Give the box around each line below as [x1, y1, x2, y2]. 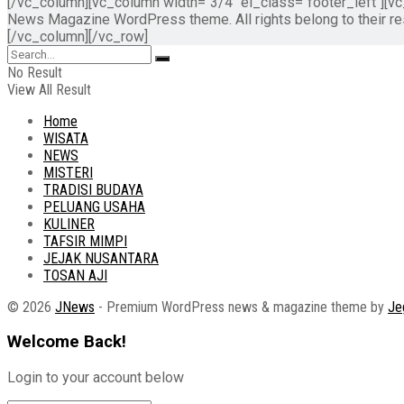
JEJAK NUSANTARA [43, 249, 159, 267]
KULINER [43, 215, 95, 233]
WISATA [43, 129, 88, 147]
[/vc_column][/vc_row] [7, 27, 148, 45]
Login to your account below [7, 369, 184, 387]
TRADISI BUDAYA [43, 180, 143, 198]
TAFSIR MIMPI [43, 232, 127, 250]
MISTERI [43, 163, 93, 181]
